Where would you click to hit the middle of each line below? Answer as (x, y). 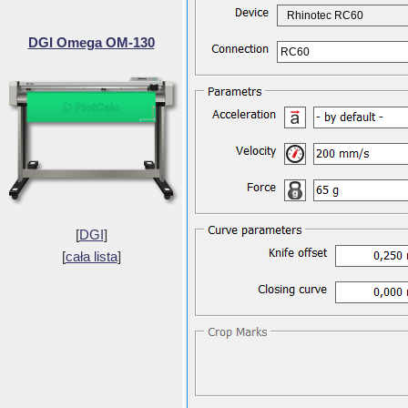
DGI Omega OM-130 (91, 42)
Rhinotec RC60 (325, 15)
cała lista (91, 256)
